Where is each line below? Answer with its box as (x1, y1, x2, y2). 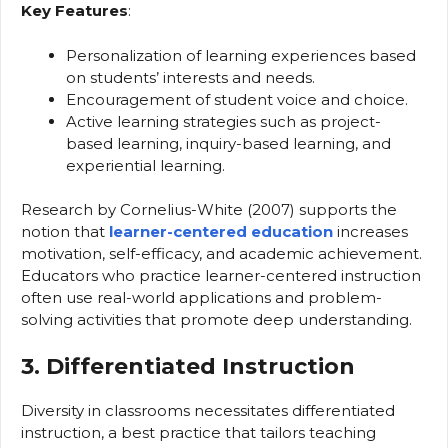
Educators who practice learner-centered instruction (21, 266, 421, 286)
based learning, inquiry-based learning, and (66, 133, 391, 153)
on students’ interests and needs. (66, 67, 315, 87)
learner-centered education (109, 222, 337, 242)
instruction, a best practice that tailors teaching (21, 422, 376, 442)
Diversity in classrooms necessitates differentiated (21, 400, 395, 420)
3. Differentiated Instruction (21, 352, 355, 380)
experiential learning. (66, 155, 225, 175)
